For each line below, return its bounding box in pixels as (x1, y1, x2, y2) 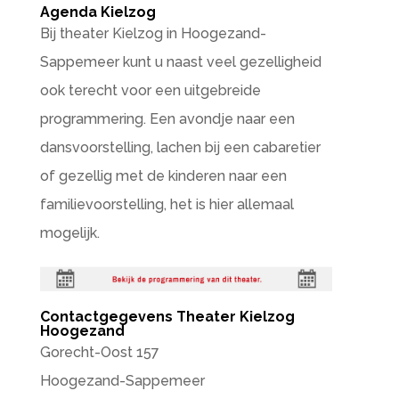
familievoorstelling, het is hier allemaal (39, 196, 294, 213)
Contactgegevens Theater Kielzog (39, 308, 295, 326)
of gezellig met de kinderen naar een (39, 167, 287, 184)
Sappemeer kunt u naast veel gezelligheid (39, 53, 322, 70)
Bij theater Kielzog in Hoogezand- (39, 25, 266, 42)
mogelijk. (39, 224, 100, 241)
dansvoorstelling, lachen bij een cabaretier (39, 139, 321, 156)
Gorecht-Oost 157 (39, 344, 159, 362)
